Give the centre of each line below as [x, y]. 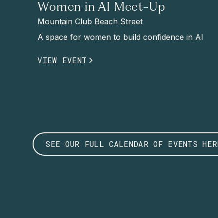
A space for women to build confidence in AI [121, 37]
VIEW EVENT [62, 60]
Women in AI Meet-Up [101, 7]
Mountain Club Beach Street [90, 21]
